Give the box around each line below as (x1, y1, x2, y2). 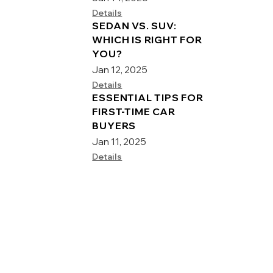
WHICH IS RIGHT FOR (92, 33, 202, 46)
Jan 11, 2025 (92, 135, 147, 147)
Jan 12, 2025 (92, 63, 148, 76)
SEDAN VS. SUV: (92, 19, 177, 32)
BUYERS (92, 119, 136, 132)
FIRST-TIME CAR (92, 105, 175, 118)
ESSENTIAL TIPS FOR (92, 91, 204, 104)
